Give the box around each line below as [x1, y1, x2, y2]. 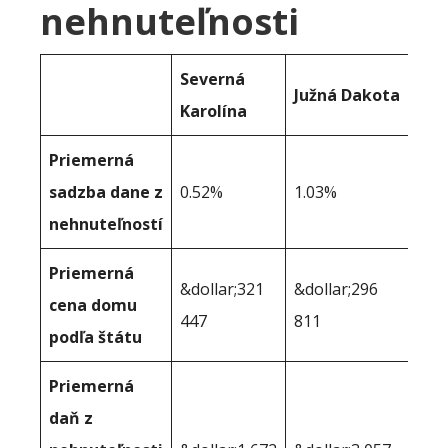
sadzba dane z [49, 181, 163, 203]
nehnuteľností [49, 213, 163, 235]
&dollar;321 [180, 278, 264, 300]
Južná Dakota [294, 84, 400, 106]
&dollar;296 [294, 278, 378, 300]
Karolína [180, 100, 247, 122]
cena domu [49, 294, 137, 316]
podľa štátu [49, 326, 142, 348]
